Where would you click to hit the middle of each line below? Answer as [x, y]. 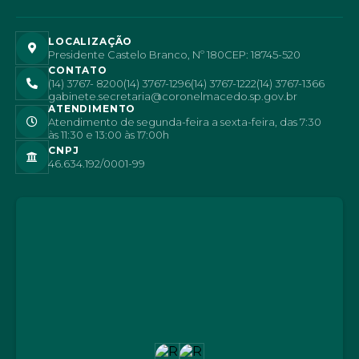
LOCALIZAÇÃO [91, 42]
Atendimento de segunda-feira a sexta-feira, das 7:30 [185, 122]
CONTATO [78, 71]
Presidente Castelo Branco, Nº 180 [136, 55]
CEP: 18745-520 [262, 55]
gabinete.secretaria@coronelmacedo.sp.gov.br [173, 97]
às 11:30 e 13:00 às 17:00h [109, 135]
